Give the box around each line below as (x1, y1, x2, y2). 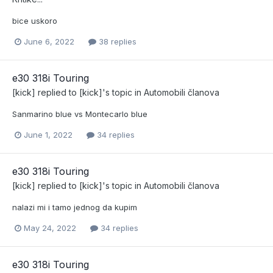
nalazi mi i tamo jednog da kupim (12, 202, 137, 212)
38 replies (96, 36, 136, 46)
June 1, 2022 (24, 129, 73, 140)
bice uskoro (12, 15, 57, 26)
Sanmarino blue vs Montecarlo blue (12, 108, 147, 119)
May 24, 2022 (24, 222, 76, 233)
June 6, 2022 (24, 36, 74, 46)
